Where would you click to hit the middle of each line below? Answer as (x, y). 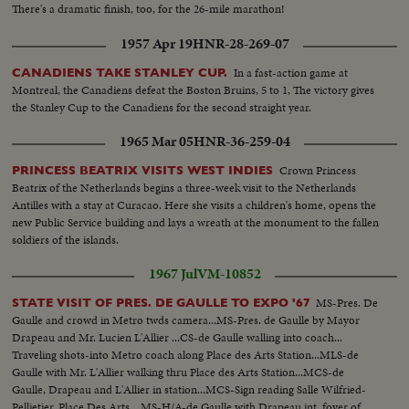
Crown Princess (318, 170)
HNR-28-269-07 (241, 43)
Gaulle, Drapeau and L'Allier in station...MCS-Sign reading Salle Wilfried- (189, 389)
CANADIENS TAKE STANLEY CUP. (120, 72)
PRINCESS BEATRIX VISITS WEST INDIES (143, 170)
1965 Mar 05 (156, 141)
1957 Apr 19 (156, 43)
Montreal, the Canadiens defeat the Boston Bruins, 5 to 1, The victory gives (194, 89)
